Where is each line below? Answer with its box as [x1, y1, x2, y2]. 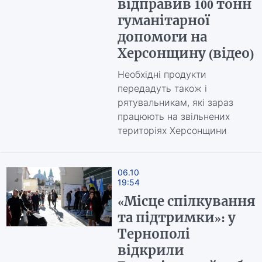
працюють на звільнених [117, 111, 230, 122]
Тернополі [117, 226, 190, 242]
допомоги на [117, 29, 207, 45]
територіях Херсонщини [117, 125, 227, 136]
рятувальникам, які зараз [117, 96, 233, 108]
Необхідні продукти [117, 68, 206, 80]
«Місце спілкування [117, 193, 256, 209]
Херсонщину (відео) [117, 45, 254, 61]
